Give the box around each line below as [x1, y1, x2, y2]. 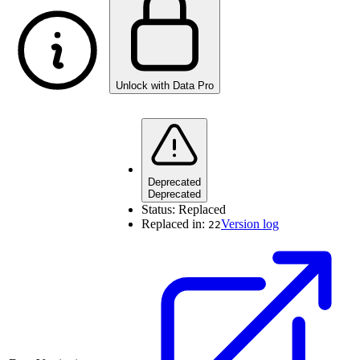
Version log [221, 217, 279, 231]
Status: [141, 202, 178, 217]
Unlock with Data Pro [116, 80, 214, 92]
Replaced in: [141, 217, 208, 231]
